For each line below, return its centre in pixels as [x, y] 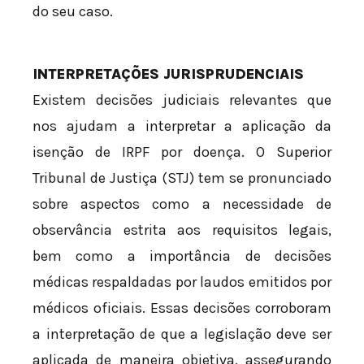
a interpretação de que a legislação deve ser [182, 334]
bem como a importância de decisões [182, 256]
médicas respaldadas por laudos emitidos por [182, 282]
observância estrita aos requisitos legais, [182, 230]
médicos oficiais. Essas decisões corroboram [182, 308]
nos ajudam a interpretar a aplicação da [182, 126]
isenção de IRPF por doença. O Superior [182, 152]
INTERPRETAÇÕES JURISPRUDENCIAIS [168, 74]
